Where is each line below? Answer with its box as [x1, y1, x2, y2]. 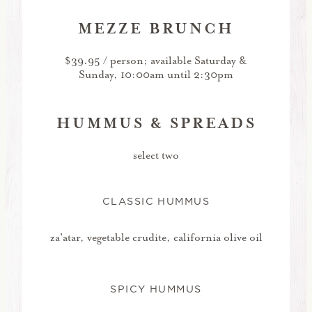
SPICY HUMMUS [110, 282, 202, 296]
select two [133, 148, 179, 162]
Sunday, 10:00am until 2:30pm [79, 67, 233, 81]
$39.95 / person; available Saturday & [65, 53, 247, 68]
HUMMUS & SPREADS [56, 113, 256, 133]
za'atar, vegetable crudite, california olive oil [49, 231, 263, 245]
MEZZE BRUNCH [78, 18, 234, 38]
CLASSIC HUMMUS [102, 194, 210, 209]
